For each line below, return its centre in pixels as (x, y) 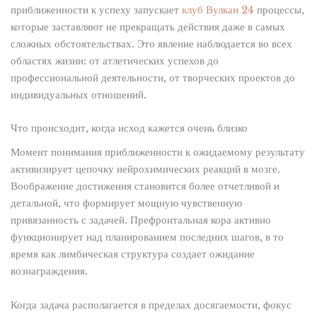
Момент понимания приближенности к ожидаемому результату (157, 152)
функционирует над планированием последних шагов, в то (147, 237)
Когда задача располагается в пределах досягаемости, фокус (151, 305)
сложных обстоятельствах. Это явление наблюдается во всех (151, 44)
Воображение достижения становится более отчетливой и (145, 186)
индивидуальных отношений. (78, 94)
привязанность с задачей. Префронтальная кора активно (140, 220)
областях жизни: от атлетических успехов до (114, 60)
